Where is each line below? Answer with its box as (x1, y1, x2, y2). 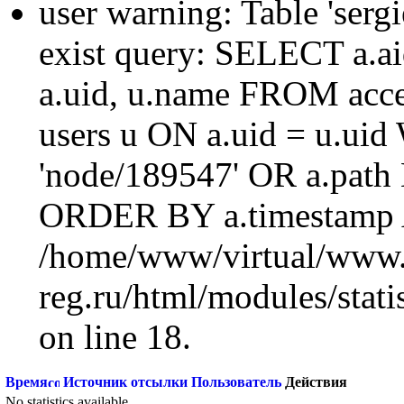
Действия (285, 374, 347, 390)
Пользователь (191, 374, 281, 390)
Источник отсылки (63, 374, 188, 390)
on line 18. (39, 317, 191, 356)
